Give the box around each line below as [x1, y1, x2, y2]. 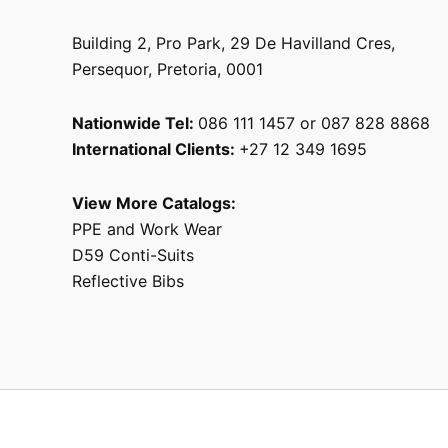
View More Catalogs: [72, 193, 236, 214]
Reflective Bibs [72, 271, 184, 292]
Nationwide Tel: [72, 113, 198, 134]
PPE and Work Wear [72, 219, 222, 240]
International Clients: [72, 139, 239, 160]
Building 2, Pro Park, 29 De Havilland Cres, [72, 33, 395, 54]
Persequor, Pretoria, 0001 [72, 59, 263, 80]
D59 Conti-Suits [72, 245, 199, 266]
